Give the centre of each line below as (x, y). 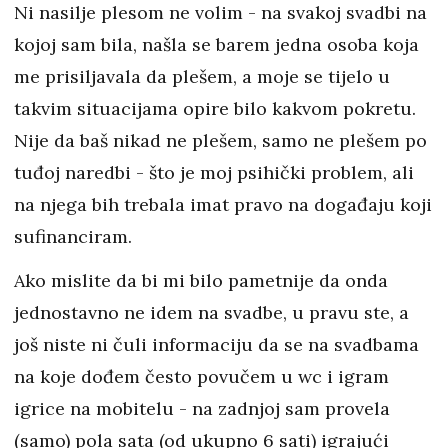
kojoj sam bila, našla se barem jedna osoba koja (216, 45)
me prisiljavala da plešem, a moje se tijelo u (202, 77)
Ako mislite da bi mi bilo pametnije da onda (201, 281)
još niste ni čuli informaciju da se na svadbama (216, 345)
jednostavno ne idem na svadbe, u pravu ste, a (211, 313)
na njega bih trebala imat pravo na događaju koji (223, 205)
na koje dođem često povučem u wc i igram (201, 377)
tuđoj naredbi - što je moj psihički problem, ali (214, 173)
